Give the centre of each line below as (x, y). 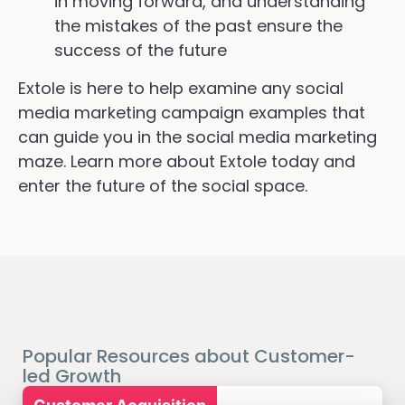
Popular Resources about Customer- (189, 356)
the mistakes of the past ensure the (198, 26)
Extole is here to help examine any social (181, 88)
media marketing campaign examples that (192, 112)
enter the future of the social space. (163, 185)
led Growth (72, 376)
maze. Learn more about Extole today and (187, 161)
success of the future (141, 51)
